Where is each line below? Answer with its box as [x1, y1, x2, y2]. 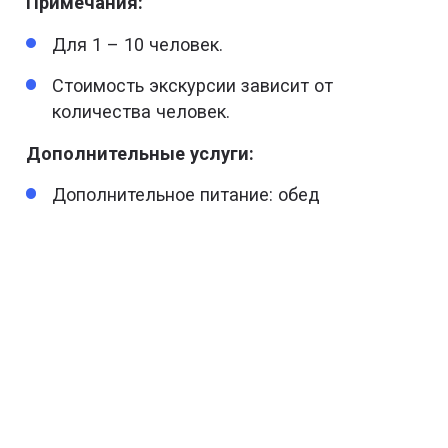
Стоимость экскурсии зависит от [52, 75, 334, 97]
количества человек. [52, 101, 231, 123]
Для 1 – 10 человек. [52, 33, 224, 55]
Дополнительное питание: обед [52, 184, 321, 206]
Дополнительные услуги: [26, 142, 255, 164]
